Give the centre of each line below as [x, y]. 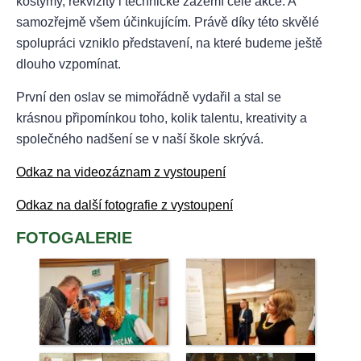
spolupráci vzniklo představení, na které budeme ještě [169, 43]
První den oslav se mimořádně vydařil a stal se [149, 97]
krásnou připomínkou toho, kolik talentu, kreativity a [162, 118]
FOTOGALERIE [74, 237]
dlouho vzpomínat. [68, 64]
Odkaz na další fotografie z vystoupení [124, 205]
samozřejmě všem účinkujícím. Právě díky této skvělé [168, 22]
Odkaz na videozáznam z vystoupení [121, 172]
